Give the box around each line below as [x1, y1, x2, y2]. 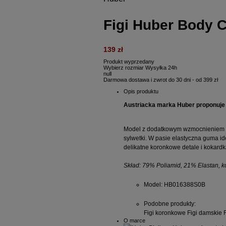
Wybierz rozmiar [103, 64, 144, 71]
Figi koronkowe [144, 209, 186, 216]
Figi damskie [187, 209, 222, 216]
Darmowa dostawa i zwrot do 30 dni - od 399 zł [103, 76, 218, 83]
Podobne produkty [144, 200, 194, 207]
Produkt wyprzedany [103, 58, 154, 65]
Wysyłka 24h [145, 64, 177, 71]
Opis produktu [124, 88, 158, 94]
